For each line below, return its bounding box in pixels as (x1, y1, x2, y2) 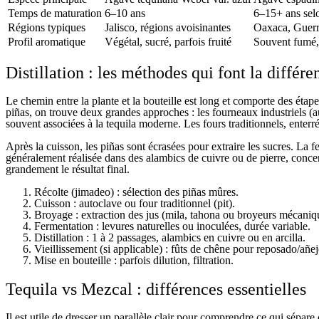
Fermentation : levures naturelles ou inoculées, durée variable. (34, 220, 310, 233)
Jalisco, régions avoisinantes (105, 21, 231, 34)
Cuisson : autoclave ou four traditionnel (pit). (34, 197, 235, 210)
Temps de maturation (8, 7, 102, 20)
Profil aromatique (8, 36, 85, 48)
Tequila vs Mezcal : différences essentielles (6, 279, 306, 298)
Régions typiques (8, 21, 85, 34)
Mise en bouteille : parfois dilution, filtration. (34, 254, 234, 267)
